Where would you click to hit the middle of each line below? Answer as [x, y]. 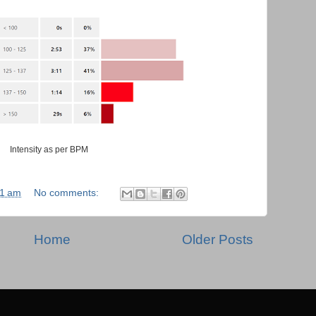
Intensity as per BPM [49, 150]
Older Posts [218, 239]
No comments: [67, 193]
